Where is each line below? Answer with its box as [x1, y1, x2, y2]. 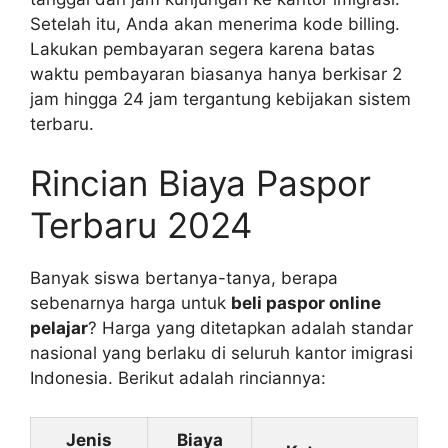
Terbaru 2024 [30, 204, 252, 247]
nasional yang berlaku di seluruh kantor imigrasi [30, 343, 413, 364]
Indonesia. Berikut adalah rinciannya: [30, 368, 326, 389]
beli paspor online [231, 293, 381, 314]
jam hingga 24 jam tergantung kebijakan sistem [30, 88, 411, 109]
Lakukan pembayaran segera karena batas [30, 38, 375, 59]
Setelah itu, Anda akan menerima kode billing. [30, 13, 400, 34]
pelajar [30, 318, 88, 339]
